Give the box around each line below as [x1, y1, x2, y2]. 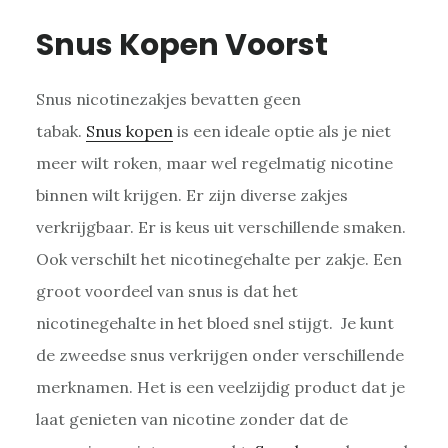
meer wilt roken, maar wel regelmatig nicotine [35, 153, 393, 174]
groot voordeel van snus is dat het [35, 281, 298, 302]
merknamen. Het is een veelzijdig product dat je [35, 377, 405, 398]
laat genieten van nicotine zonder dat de [35, 409, 348, 430]
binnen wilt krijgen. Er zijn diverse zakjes [35, 185, 348, 206]
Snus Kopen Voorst [35, 24, 328, 67]
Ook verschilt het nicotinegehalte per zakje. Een [35, 249, 402, 270]
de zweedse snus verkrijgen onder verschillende [35, 345, 404, 366]
